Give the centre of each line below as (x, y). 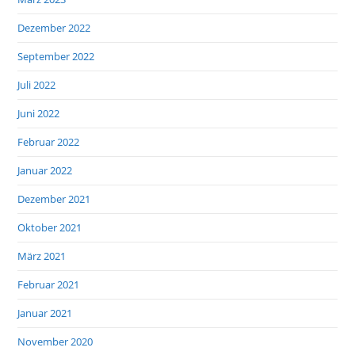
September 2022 (56, 57)
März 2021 (42, 256)
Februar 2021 (49, 285)
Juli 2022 (37, 85)
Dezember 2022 (54, 28)
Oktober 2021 (50, 228)
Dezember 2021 (54, 199)
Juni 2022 (39, 114)
